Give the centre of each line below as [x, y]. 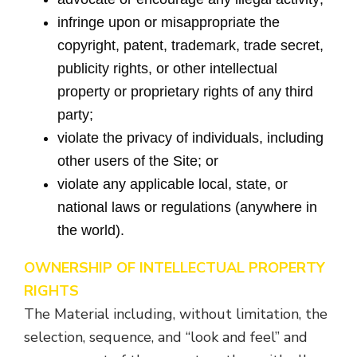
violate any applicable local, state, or [173, 184]
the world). [91, 230]
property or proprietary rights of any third [186, 92]
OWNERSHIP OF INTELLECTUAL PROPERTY [175, 268]
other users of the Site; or [138, 161]
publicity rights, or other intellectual [168, 69]
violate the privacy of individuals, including [191, 138]
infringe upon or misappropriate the [169, 22]
